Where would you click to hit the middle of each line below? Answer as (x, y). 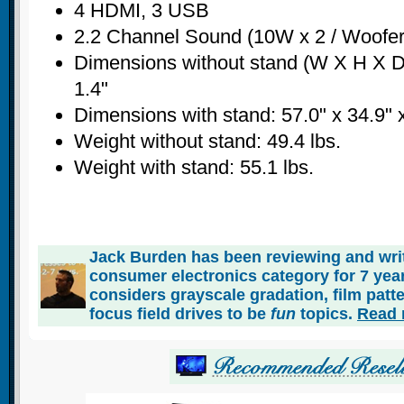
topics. (326, 313)
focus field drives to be (180, 313)
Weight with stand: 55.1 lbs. (194, 167)
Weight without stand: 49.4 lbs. (207, 141)
